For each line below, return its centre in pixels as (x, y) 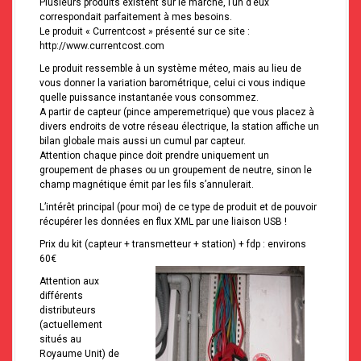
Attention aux (69, 282)
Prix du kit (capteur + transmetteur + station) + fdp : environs (173, 245)
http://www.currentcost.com (102, 46)
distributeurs (68, 311)
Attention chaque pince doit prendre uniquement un (154, 156)
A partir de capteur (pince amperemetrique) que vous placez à (177, 112)
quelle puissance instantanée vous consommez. (149, 98)
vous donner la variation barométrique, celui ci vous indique (172, 83)
